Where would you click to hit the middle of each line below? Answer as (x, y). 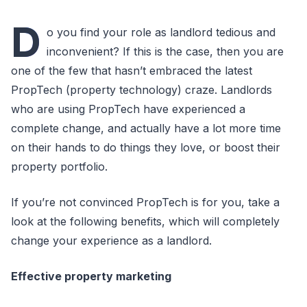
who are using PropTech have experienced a (128, 109)
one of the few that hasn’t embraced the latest (132, 71)
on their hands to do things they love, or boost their (146, 147)
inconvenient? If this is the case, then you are (165, 51)
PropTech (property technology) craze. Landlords (142, 90)
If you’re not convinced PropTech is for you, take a (145, 202)
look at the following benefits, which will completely (145, 221)
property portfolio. (59, 167)
